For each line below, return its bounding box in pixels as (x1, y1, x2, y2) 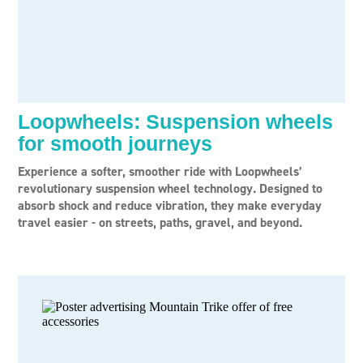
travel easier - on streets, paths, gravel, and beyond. (18, 214, 302, 231)
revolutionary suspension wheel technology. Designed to (18, 180, 322, 197)
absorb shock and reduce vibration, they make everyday (18, 197, 322, 214)
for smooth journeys (18, 132, 212, 155)
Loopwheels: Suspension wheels (18, 110, 333, 133)
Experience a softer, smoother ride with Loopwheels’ (18, 163, 302, 180)
